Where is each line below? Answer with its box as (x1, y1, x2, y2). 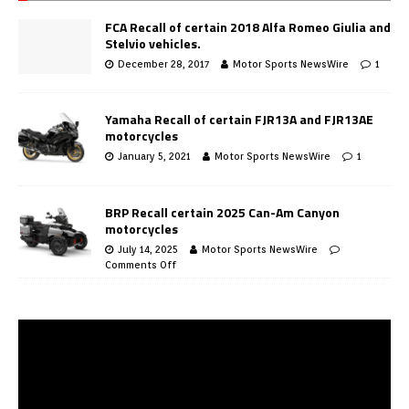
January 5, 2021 (118, 150, 191, 163)
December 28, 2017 (118, 58, 209, 71)
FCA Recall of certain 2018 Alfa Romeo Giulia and (105, 17, 391, 37)
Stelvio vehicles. (105, 34, 201, 54)
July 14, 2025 (118, 242, 178, 256)
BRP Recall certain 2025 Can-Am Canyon (105, 202, 340, 222)
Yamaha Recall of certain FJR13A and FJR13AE (105, 110, 373, 130)
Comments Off (105, 257, 176, 271)
